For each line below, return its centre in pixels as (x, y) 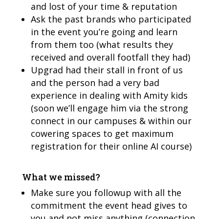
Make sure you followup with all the (106, 192)
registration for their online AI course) (111, 146)
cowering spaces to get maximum (102, 133)
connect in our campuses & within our (111, 120)
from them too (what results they (102, 44)
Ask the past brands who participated (111, 19)
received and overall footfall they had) (110, 57)
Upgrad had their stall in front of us (107, 70)
